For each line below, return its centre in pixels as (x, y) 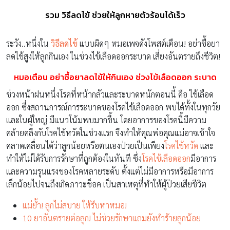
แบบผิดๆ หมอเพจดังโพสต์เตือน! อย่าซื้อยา (149, 43)
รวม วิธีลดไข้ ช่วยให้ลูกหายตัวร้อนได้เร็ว (115, 15)
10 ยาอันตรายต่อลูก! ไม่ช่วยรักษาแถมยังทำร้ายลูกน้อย (112, 218)
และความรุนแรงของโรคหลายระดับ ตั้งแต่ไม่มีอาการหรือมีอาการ (110, 171)
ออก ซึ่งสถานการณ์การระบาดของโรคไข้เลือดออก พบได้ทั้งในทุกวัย (113, 107)
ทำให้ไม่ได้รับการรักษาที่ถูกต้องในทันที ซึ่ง (74, 158)
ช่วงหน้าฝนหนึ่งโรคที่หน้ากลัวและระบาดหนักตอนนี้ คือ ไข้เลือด (110, 94)
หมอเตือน (32, 77)
